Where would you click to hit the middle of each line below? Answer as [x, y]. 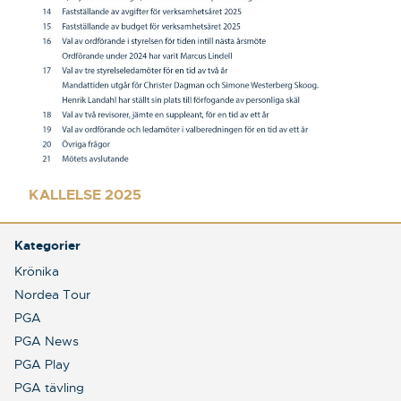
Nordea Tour [52, 294]
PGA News [47, 341]
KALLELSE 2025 [85, 194]
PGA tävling [49, 387]
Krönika [37, 271]
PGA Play [42, 364]
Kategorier [47, 245]
